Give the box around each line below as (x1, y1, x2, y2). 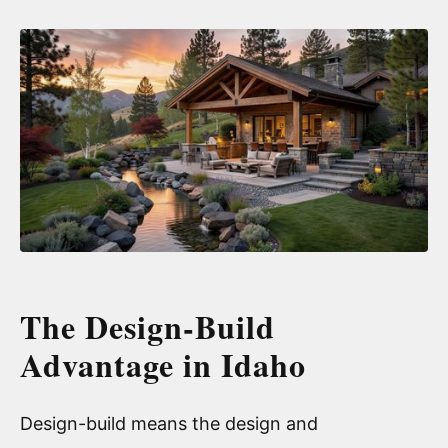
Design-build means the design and (20, 412, 318, 434)
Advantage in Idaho (20, 340, 306, 388)
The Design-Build (20, 302, 275, 350)
